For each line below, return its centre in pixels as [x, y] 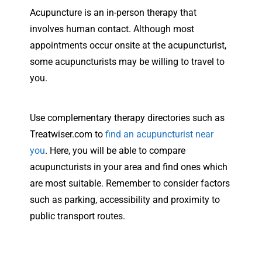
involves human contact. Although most [112, 29]
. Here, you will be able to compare [115, 150]
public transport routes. [77, 216]
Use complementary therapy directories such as [127, 118]
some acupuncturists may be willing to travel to [127, 61]
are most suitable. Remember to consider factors [130, 183]
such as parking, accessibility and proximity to [125, 199]
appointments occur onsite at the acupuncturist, [128, 45]
